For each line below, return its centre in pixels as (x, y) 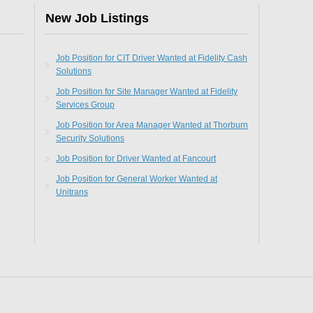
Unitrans (72, 192)
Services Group (85, 104)
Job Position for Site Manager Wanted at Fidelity (147, 91)
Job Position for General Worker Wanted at (137, 179)
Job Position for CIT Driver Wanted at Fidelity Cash (152, 58)
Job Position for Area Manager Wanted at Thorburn (152, 125)
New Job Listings (97, 18)
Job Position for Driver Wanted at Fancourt (136, 158)
